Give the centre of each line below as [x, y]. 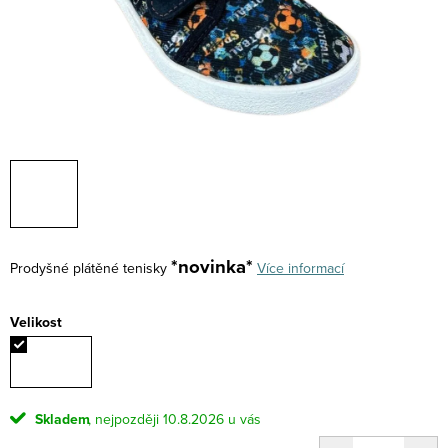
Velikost [36, 322]
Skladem [60, 419]
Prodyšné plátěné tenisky [88, 268]
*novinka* [212, 266]
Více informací [300, 268]
